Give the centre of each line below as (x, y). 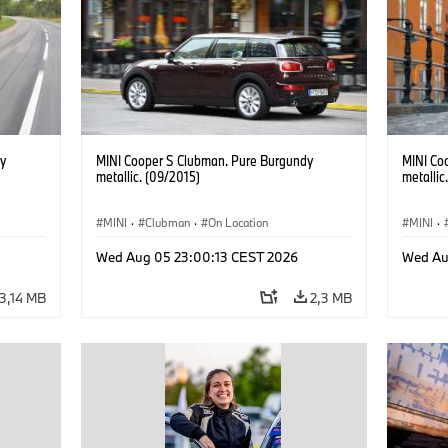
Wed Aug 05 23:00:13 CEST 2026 (196, 256)
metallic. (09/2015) (147, 176)
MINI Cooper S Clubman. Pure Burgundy (204, 160)
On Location (237, 222)
